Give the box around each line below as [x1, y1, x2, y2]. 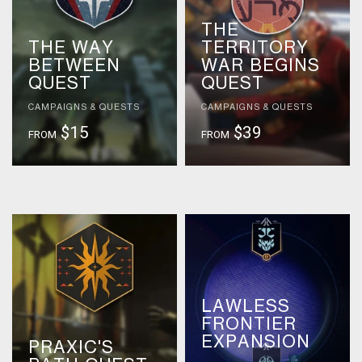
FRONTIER [200, 316, 297, 334]
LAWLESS [200, 298, 290, 316]
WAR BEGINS [200, 57, 320, 75]
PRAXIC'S [27, 339, 114, 357]
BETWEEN [27, 57, 120, 75]
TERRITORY [200, 40, 309, 57]
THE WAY [27, 40, 114, 57]
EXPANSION [200, 334, 310, 351]
